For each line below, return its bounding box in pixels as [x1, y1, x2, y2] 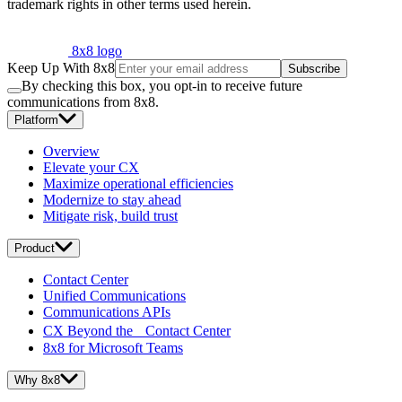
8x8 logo [72, 43, 122, 59]
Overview [43, 144, 100, 160]
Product [14, 241, 55, 256]
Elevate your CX [43, 160, 139, 176]
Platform [14, 113, 58, 127]
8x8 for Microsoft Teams [43, 340, 183, 356]
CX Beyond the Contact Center [43, 323, 231, 339]
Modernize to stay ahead [43, 192, 181, 208]
